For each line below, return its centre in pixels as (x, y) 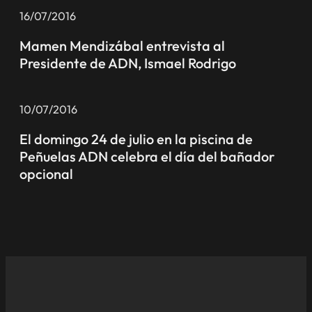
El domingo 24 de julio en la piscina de (136, 139)
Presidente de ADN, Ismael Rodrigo (128, 63)
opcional (46, 173)
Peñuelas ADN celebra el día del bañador (147, 156)
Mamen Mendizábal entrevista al (122, 45)
